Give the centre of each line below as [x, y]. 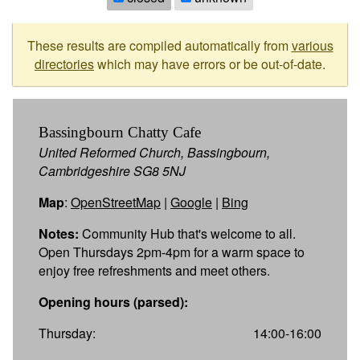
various [312, 45]
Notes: [59, 233]
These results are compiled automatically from [159, 45]
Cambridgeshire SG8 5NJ [112, 170]
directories [64, 63]
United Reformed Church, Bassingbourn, [154, 152]
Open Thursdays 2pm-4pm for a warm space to [172, 252]
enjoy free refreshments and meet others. [154, 270]
